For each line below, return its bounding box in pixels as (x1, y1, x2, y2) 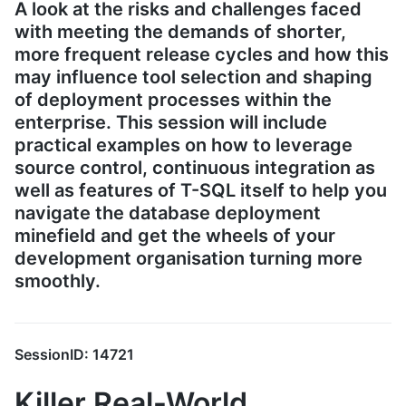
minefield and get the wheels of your (14, 224, 335, 246)
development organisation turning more (14, 246, 362, 269)
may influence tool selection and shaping (14, 65, 372, 88)
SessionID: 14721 (14, 345, 134, 364)
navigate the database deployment (14, 201, 321, 224)
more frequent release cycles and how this (14, 43, 389, 65)
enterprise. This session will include (14, 111, 327, 133)
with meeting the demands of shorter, (14, 20, 346, 43)
